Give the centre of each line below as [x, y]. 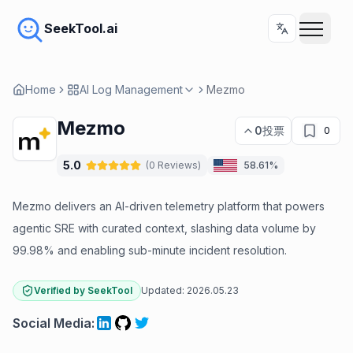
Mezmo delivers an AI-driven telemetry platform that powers [169, 206]
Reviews [178, 165]
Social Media [52, 323]
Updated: [163, 290]
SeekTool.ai [81, 28]
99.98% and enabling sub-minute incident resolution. [150, 250]
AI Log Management [131, 89]
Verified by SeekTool [83, 290]
